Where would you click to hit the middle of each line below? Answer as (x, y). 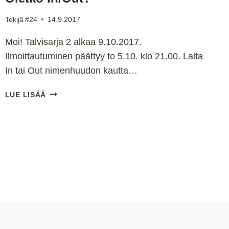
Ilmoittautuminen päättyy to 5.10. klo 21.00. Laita (104, 56)
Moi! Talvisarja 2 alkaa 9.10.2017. (73, 42)
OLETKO (62, 151)
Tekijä (14, 19)
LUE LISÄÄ (26, 94)
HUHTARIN (65, 92)
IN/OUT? (62, 162)
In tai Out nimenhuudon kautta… (71, 70)
